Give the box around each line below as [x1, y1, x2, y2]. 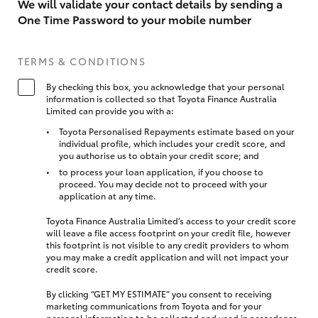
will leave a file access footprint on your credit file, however [46, 226, 291, 239]
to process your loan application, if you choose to [59, 165, 263, 178]
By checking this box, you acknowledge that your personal [46, 80, 285, 93]
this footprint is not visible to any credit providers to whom [46, 238, 289, 251]
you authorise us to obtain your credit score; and [59, 149, 259, 162]
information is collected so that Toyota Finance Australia [46, 92, 277, 105]
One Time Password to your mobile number [18, 11, 251, 28]
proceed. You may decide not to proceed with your [59, 177, 268, 190]
